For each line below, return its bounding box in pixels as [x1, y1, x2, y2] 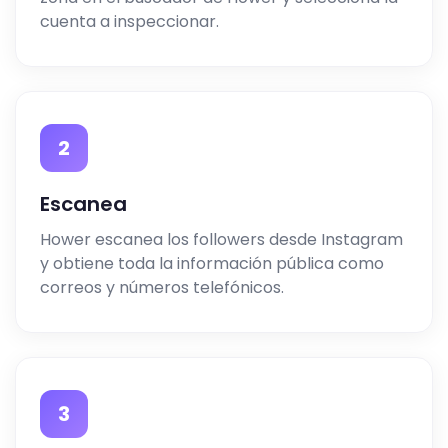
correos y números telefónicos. [40, 276, 284, 299]
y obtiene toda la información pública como [40, 252, 384, 275]
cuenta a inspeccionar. [40, 10, 219, 33]
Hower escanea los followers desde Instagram [40, 228, 403, 251]
